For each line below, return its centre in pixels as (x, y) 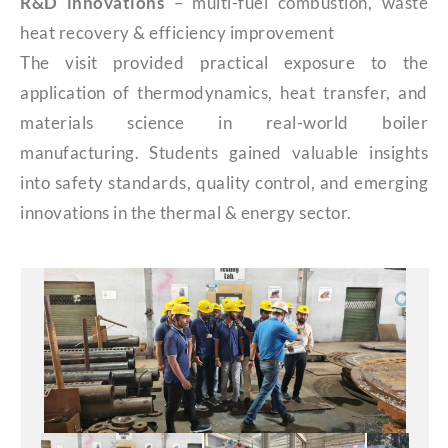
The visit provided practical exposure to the (224, 62)
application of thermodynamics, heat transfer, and (224, 92)
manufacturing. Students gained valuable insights (224, 152)
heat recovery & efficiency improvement (177, 32)
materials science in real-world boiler (224, 122)
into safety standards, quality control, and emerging (224, 182)
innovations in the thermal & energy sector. (186, 212)
